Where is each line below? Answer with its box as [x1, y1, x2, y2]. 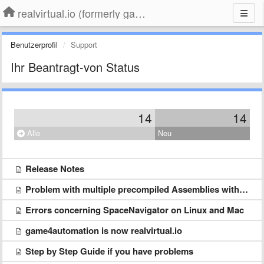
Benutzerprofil [11, 39, 58, 50]
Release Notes [25, 162, 84, 175]
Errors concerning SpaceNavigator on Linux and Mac [25, 203, 244, 216]
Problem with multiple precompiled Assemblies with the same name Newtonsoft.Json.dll [25, 183, 239, 196]
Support [71, 39, 97, 50]
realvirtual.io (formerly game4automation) [135, 5, 146, 21]
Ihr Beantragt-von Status [11, 58, 140, 75]
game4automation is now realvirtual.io [25, 224, 182, 237]
